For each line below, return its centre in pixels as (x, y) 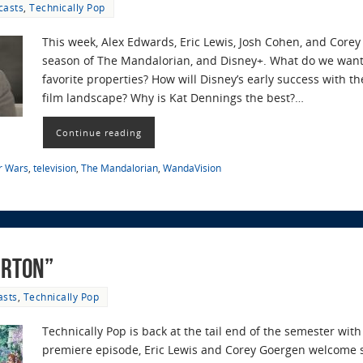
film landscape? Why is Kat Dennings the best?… (173, 97)
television (55, 168)
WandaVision (192, 168)
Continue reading (99, 133)
